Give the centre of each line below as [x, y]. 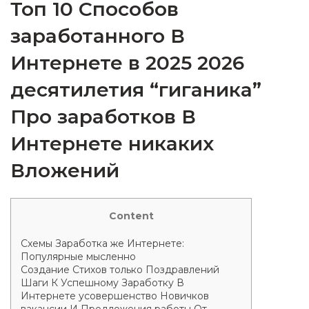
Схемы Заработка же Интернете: [102, 243]
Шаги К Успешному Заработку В [102, 283]
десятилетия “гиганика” [136, 90]
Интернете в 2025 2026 [127, 63]
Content [131, 216]
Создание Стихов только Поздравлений [120, 270]
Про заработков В [103, 117]
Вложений [65, 170]
